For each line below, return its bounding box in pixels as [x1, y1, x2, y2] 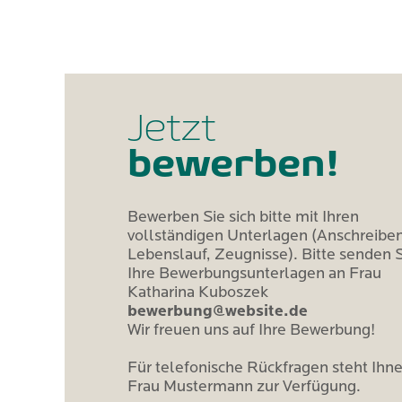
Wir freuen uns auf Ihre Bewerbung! [127, 322, 375, 339]
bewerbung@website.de [127, 303, 308, 320]
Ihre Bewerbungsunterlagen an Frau [127, 266, 381, 283]
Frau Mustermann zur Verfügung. [127, 379, 361, 396]
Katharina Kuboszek [127, 284, 268, 301]
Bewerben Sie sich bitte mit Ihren [127, 209, 359, 226]
